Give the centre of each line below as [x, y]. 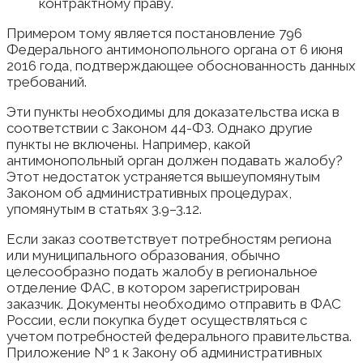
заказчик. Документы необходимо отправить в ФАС [174, 304]
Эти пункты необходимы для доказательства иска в [173, 112]
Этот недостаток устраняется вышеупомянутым [163, 177]
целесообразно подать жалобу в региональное [162, 272]
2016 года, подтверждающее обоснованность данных [181, 66]
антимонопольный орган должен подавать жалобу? [175, 161]
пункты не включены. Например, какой [128, 145]
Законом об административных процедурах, [149, 193]
